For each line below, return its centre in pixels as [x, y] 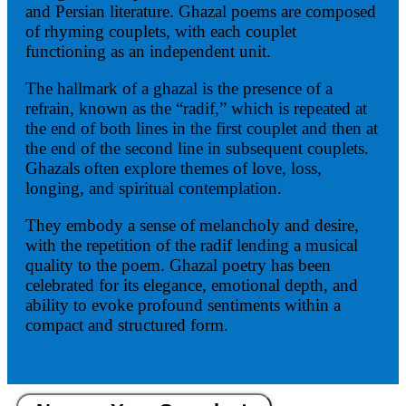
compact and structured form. [127, 325]
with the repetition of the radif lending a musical [192, 246]
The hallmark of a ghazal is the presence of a [179, 89]
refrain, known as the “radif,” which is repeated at [196, 109]
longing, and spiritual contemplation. [154, 188]
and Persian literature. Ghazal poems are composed [201, 12]
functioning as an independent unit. [148, 52]
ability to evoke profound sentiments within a [183, 305]
